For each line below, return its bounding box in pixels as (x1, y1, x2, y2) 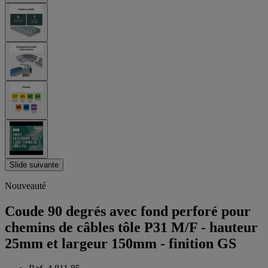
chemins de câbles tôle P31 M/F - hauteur (5, 219, 258, 235)
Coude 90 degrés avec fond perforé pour (5, 203, 251, 219)
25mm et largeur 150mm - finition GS (5, 235, 236, 251)
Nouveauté (5, 180, 46, 191)
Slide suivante (10, 160, 59, 169)
